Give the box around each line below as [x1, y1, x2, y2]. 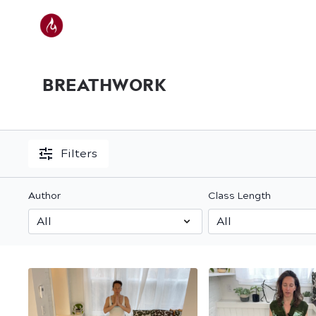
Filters [61, 147, 98, 160]
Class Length [207, 190, 271, 202]
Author [28, 190, 61, 202]
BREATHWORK [42, 71, 166, 99]
